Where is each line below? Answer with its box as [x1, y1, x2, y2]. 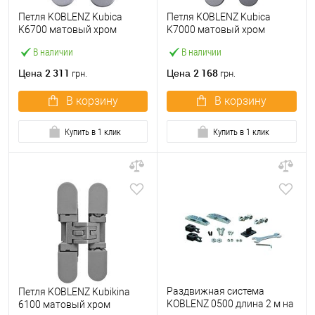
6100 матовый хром [18, 299, 110, 311]
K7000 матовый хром [167, 24, 265, 36]
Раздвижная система [167, 285, 264, 297]
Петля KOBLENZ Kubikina [18, 286, 130, 298]
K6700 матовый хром [18, 24, 117, 36]
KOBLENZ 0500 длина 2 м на [167, 298, 294, 309]
